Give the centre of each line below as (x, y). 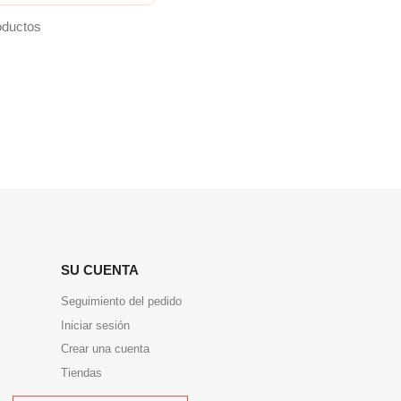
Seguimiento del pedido (121, 301)
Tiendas (81, 373)
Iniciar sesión (95, 325)
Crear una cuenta (105, 349)
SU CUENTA (100, 269)
